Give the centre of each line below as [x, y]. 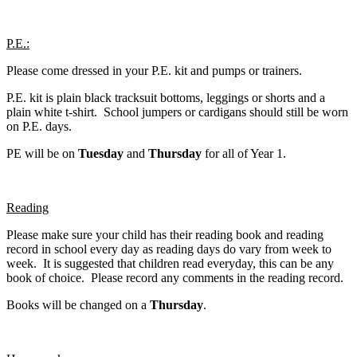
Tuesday [102, 153]
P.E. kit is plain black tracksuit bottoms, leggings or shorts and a [166, 97]
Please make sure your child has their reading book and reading [165, 234]
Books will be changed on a [78, 304]
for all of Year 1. [245, 153]
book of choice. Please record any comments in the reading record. [175, 277]
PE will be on [42, 153]
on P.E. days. [39, 126]
